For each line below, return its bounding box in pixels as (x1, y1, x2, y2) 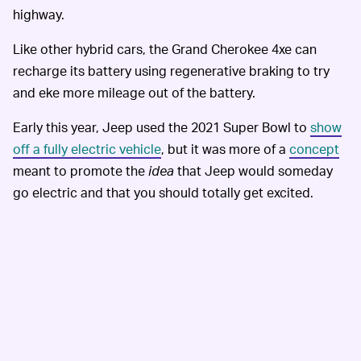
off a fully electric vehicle (13, 140, 161, 158)
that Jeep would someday (174, 162, 333, 180)
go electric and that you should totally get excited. (13, 184, 313, 201)
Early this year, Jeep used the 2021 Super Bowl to (13, 118, 310, 136)
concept (289, 140, 339, 158)
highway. (13, 6, 64, 23)
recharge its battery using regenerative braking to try (13, 62, 330, 80)
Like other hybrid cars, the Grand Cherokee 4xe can (13, 40, 317, 58)
